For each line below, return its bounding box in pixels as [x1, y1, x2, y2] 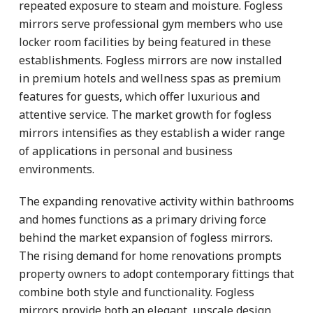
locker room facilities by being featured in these [19, 34, 271, 50]
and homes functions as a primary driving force [19, 211, 266, 227]
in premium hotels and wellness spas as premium [19, 70, 281, 86]
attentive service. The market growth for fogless [19, 106, 272, 122]
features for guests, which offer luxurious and [19, 88, 260, 104]
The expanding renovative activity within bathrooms [19, 193, 294, 209]
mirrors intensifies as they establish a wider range [19, 124, 285, 140]
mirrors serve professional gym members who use [19, 15, 283, 31]
